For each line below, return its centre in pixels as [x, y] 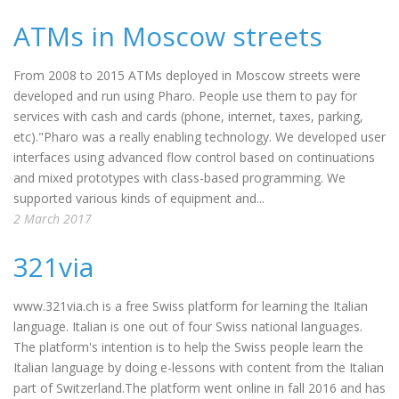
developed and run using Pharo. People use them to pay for [185, 96]
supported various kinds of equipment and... [139, 198]
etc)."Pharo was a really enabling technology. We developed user [199, 137]
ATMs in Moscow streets [168, 36]
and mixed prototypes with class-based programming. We [179, 178]
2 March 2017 [53, 219]
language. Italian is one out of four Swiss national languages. [188, 326]
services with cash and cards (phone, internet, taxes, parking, [188, 116]
